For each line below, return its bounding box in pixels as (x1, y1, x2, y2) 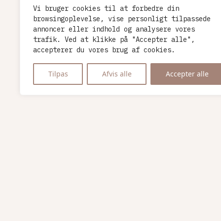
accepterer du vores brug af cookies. (33, 45, 175, 54)
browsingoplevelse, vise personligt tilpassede (33, 14, 211, 23)
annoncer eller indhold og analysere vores (33, 25, 195, 34)
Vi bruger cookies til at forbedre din (33, 4, 179, 13)
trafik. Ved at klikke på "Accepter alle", (33, 35, 195, 44)
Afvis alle (102, 69, 132, 78)
